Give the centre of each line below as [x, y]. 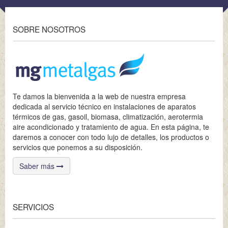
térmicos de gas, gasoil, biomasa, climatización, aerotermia [108, 117]
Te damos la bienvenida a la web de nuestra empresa [99, 96]
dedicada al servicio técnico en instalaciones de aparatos [104, 107]
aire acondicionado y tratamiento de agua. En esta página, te [111, 127]
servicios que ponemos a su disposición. [78, 147]
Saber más [38, 166]
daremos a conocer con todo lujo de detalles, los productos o [111, 137]
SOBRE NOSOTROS [49, 29]
